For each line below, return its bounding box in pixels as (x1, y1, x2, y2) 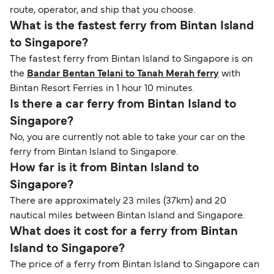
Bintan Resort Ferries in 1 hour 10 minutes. (10, 84, 194, 94)
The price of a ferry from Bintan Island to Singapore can (10, 261, 259, 270)
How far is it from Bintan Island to (10, 163, 199, 174)
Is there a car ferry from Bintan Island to (10, 99, 236, 111)
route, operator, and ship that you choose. (10, 6, 195, 15)
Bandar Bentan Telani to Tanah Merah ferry (27, 70, 219, 79)
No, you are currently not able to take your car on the (10, 133, 245, 143)
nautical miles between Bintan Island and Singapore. (10, 212, 245, 221)
